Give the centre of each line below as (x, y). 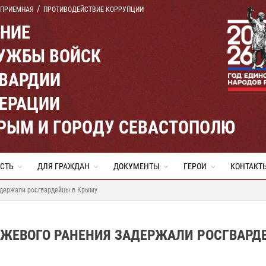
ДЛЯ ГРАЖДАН (64, 166)
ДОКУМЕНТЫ (137, 166)
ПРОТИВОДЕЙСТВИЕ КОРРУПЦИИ (94, 9)
